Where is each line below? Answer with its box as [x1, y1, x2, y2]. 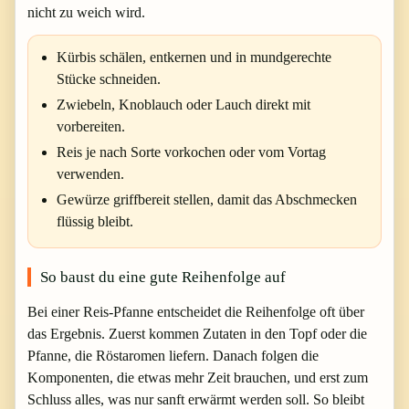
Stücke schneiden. [57, 70, 161, 87]
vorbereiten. [57, 118, 125, 134]
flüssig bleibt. [57, 213, 133, 229]
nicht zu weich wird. [27, 4, 145, 20]
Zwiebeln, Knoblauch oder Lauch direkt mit [57, 96, 310, 112]
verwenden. [57, 165, 124, 182]
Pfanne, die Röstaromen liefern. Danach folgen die [27, 347, 319, 363]
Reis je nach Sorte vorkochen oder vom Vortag [57, 143, 326, 160]
